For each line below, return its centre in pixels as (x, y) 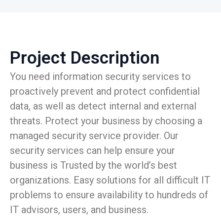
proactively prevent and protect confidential (105, 91)
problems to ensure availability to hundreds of (109, 195)
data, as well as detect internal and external (103, 106)
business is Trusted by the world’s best (93, 165)
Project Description (85, 58)
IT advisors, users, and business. (79, 210)
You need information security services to (100, 76)
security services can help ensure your (92, 150)
